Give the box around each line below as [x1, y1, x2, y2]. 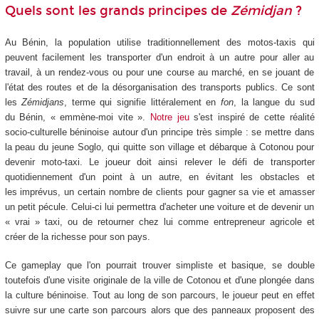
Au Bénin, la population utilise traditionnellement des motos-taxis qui [4, 36, 315, 48]
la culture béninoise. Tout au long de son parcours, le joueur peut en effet [4, 290, 315, 301]
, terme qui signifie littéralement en [64, 96, 221, 108]
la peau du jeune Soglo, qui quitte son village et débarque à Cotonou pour [4, 141, 315, 152]
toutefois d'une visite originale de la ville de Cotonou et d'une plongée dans [4, 275, 315, 286]
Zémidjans [21, 96, 65, 108]
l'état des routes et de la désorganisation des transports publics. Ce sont [4, 81, 315, 93]
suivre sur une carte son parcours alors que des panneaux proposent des [4, 305, 315, 316]
